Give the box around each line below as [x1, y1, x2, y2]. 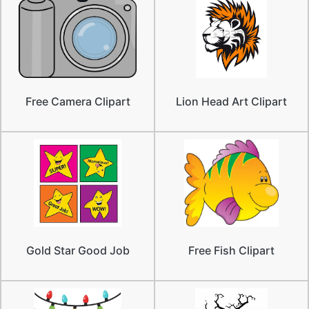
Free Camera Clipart [25, 94, 130, 108]
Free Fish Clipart [188, 243, 275, 257]
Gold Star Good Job [26, 243, 130, 257]
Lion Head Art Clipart [176, 94, 287, 108]
